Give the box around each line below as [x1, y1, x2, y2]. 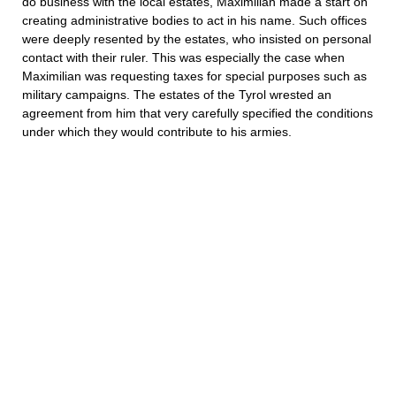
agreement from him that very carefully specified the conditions [22, 106, 373, 120]
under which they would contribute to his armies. [22, 125, 292, 139]
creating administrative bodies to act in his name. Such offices [22, 13, 367, 27]
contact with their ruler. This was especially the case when [22, 50, 345, 65]
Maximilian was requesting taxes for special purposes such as [22, 69, 367, 83]
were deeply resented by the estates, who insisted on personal [22, 32, 371, 46]
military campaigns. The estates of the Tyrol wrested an [22, 88, 331, 102]
